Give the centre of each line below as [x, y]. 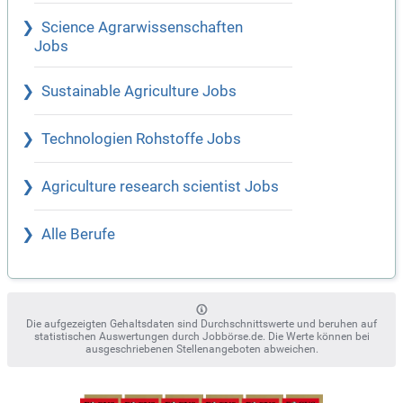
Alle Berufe [78, 235]
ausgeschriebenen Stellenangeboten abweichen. [201, 349]
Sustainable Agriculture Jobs [139, 92]
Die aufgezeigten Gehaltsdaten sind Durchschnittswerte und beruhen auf [201, 324]
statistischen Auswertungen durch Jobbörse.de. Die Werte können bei [201, 337]
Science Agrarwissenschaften [142, 28]
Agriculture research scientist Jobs [160, 187]
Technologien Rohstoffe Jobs [141, 139]
